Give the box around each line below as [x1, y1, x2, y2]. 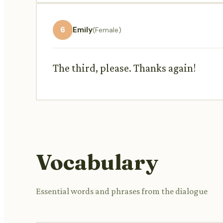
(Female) [93, 25, 121, 34]
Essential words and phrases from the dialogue [36, 186, 208, 196]
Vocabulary [36, 148, 158, 175]
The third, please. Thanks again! [53, 61, 196, 74]
